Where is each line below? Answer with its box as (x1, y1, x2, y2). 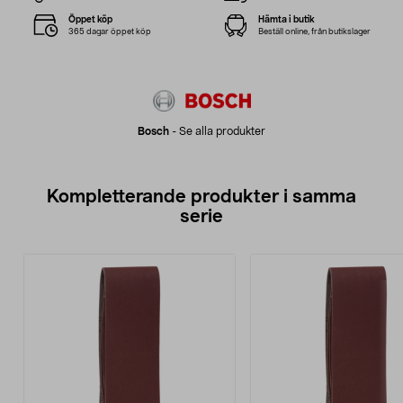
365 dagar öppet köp (68, 27, 152, 36)
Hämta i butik (257, 14, 315, 24)
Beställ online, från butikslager (257, 27, 371, 36)
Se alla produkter (179, 126, 265, 138)
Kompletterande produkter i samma (47, 188, 356, 207)
